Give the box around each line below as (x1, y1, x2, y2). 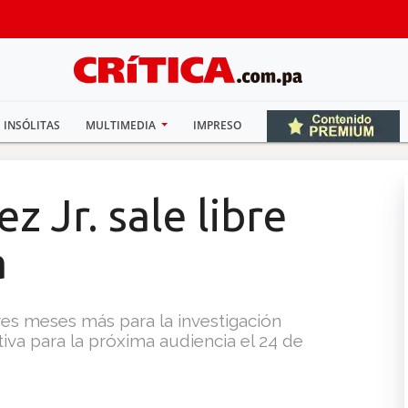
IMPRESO (193, 117, 242, 133)
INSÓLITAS (3, 117, 60, 133)
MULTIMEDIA (85, 117, 158, 133)
